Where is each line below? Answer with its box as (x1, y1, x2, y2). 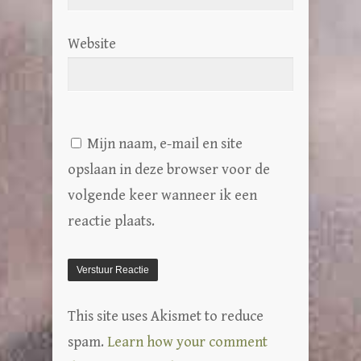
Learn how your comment (107, 333, 268, 351)
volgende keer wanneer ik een (68, 186, 257, 204)
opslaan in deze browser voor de (68, 160, 270, 178)
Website (68, 35, 116, 52)
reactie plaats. (68, 212, 155, 230)
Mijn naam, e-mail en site (87, 135, 243, 152)
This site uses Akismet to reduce (68, 307, 263, 325)
